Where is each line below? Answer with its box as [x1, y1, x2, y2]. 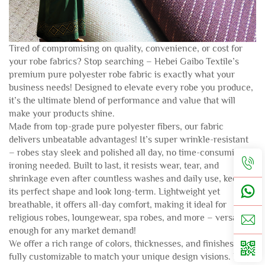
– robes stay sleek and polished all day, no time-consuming [9, 147, 244, 159]
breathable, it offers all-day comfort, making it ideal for [9, 199, 227, 211]
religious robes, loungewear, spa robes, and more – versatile [9, 212, 250, 224]
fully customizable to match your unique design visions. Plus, [9, 251, 253, 263]
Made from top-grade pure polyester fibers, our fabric [9, 121, 224, 132]
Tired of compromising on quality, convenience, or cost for [9, 43, 243, 54]
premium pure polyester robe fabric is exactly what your [9, 69, 235, 80]
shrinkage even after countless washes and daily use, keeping [9, 173, 255, 185]
